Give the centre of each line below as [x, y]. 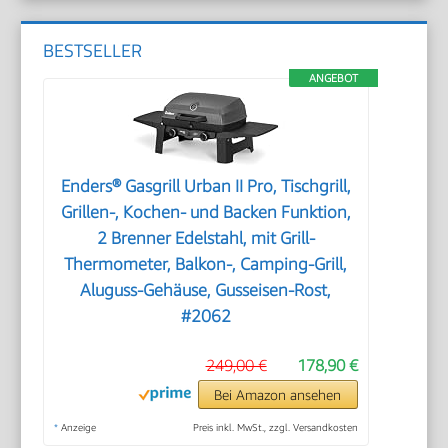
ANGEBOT [333, 77]
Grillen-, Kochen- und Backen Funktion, [205, 211]
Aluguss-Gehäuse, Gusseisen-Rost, [206, 289]
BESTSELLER [93, 50]
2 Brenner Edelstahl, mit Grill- [205, 237]
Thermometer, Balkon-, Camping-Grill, [206, 263]
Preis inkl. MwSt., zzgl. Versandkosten [275, 426]
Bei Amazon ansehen [278, 394]
